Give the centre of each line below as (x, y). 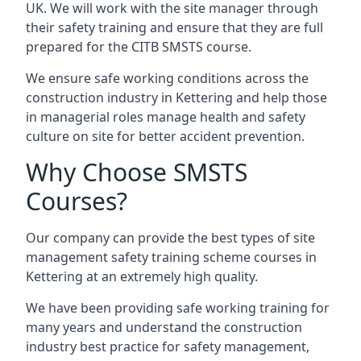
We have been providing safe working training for (178, 308)
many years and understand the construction (164, 327)
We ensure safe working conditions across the (167, 78)
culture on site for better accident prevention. (165, 136)
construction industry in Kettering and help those (176, 98)
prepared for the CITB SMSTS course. (139, 47)
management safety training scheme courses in (171, 257)
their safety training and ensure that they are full (174, 27)
